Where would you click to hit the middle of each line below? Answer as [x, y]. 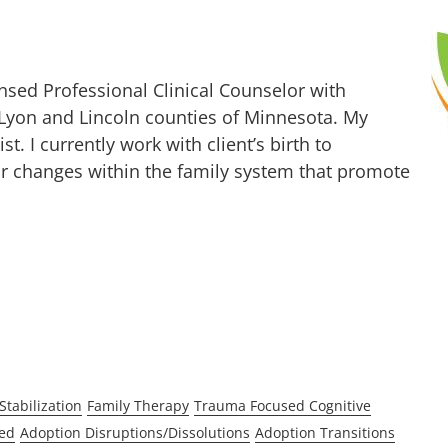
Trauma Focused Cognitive [282, 405]
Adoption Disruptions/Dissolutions [134, 432]
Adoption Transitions [324, 432]
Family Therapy [137, 405]
